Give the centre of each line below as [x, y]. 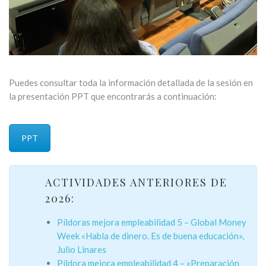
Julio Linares [82, 249]
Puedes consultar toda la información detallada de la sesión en [131, 83]
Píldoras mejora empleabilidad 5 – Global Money [152, 222]
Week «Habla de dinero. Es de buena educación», [151, 235]
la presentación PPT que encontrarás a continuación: [113, 96]
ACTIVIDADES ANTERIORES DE [136, 182]
